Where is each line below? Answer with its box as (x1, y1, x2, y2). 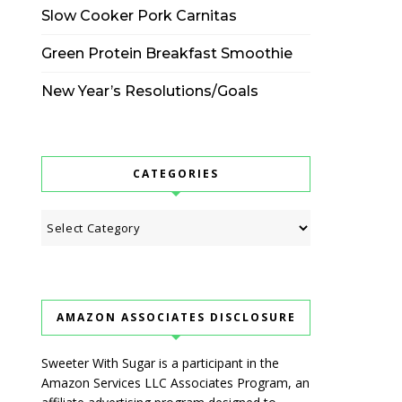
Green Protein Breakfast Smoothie (41, 45, 293, 62)
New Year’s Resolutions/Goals (41, 83, 258, 100)
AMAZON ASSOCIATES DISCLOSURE (56, 310, 296, 325)
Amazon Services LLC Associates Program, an (41, 374, 310, 391)
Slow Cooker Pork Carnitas (41, 7, 237, 24)
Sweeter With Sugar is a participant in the (41, 354, 279, 371)
